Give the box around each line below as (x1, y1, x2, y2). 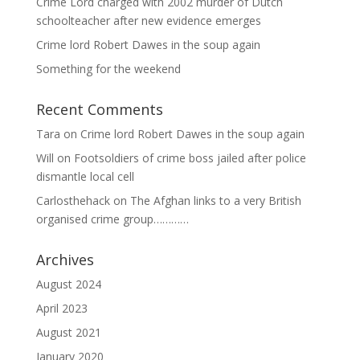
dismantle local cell (35, 169, 134, 185)
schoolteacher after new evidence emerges (35, 13, 261, 29)
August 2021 (35, 325, 101, 341)
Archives (35, 250, 94, 270)
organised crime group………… (35, 211, 189, 227)
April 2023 (35, 301, 88, 317)
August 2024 (35, 276, 101, 292)
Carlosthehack (35, 193, 110, 209)
